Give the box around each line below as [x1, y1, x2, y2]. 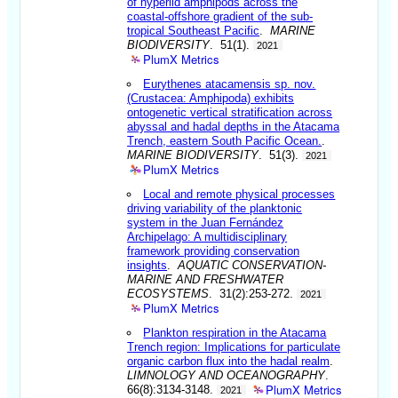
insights [127, 258, 168, 272]
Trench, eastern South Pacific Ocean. [127, 133, 322, 147]
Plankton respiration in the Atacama [143, 325, 327, 339]
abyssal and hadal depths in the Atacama [127, 119, 340, 133]
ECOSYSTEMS [127, 286, 210, 300]
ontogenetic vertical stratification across [127, 105, 333, 119]
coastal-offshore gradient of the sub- [127, 9, 314, 23]
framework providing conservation [127, 243, 300, 258]
